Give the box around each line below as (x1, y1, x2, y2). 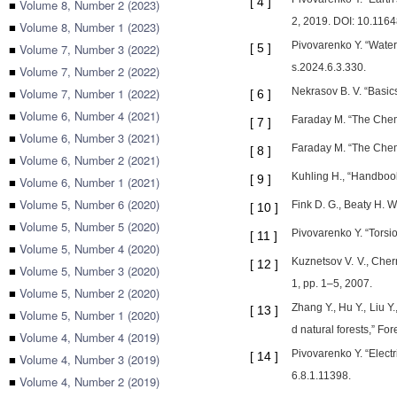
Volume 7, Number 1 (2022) (19, 85, 160, 102)
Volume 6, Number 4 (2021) (19, 107, 160, 124)
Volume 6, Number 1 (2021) (19, 174, 160, 191)
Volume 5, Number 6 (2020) (19, 196, 160, 213)
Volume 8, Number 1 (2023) (19, 19, 160, 35)
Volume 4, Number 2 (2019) (19, 373, 160, 390)
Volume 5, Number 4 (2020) (19, 240, 160, 257)
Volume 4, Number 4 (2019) (19, 329, 160, 346)
